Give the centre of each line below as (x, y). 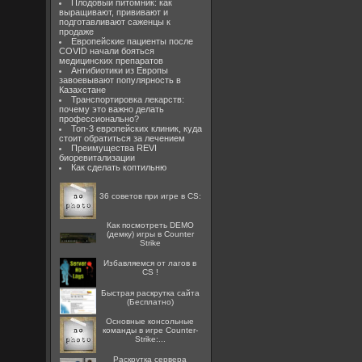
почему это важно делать (112, 109)
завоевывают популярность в (120, 80)
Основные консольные (150, 321)
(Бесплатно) (150, 302)
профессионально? (99, 119)
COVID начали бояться (107, 51)
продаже (77, 32)
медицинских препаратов (112, 61)
